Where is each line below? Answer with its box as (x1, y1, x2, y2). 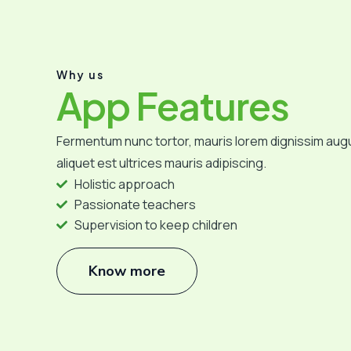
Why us (56, 67, 104, 82)
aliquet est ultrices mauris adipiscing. (56, 154, 266, 172)
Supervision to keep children (74, 216, 237, 234)
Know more (89, 262, 165, 281)
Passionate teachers (74, 196, 196, 214)
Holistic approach (74, 175, 175, 194)
